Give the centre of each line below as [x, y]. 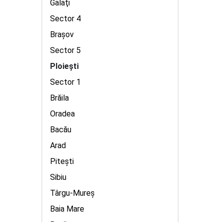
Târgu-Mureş [72, 193]
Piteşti [62, 161]
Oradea [62, 114]
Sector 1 [65, 82]
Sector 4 [65, 19]
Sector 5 [65, 50]
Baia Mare [67, 209]
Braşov [62, 34]
